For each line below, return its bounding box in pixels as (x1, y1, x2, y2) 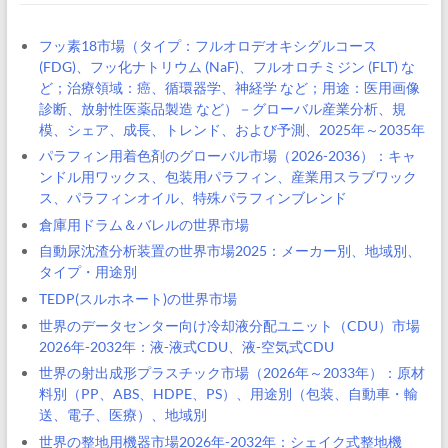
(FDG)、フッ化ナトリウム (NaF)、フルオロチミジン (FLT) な (38, 57, 415, 75)
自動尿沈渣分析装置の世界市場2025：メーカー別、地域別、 (38, 242, 421, 260)
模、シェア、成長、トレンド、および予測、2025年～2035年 (38, 120, 425, 138)
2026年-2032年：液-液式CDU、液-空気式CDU (38, 337, 334, 355)
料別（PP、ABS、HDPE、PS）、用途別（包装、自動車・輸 (38, 385, 418, 403)
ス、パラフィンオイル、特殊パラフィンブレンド (38, 189, 347, 207)
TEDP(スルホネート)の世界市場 (38, 289, 237, 307)
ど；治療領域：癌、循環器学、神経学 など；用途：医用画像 (38, 78, 420, 96)
